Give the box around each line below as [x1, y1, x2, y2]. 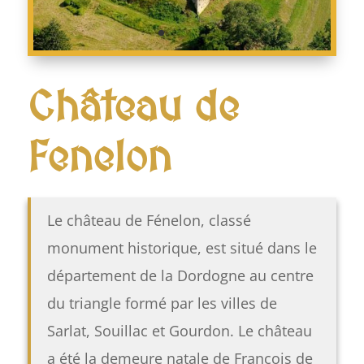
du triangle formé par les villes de [46, 292, 277, 313]
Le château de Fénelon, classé [46, 210, 251, 230]
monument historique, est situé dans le [46, 237, 317, 258]
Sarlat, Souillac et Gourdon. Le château [46, 320, 312, 340]
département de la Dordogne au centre [46, 265, 314, 285]
